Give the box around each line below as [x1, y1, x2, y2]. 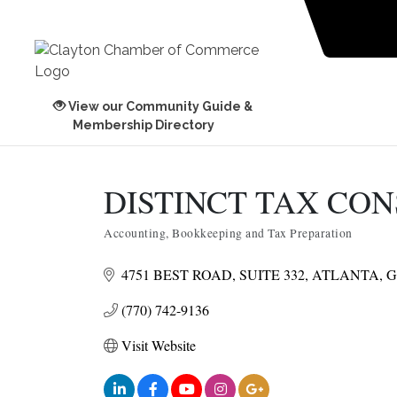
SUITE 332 [239, 265, 305, 284]
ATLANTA [312, 265, 379, 284]
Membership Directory [73, 118, 215, 132]
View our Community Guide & [67, 99, 253, 113]
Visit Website [121, 336, 196, 354]
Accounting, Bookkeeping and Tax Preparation [104, 225, 353, 241]
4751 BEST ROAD [121, 265, 232, 284]
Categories [103, 234, 155, 251]
